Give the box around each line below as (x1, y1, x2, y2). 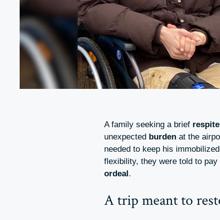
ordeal (104, 169, 129, 179)
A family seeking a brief (104, 120, 192, 130)
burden (149, 132, 176, 142)
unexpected (104, 132, 149, 142)
